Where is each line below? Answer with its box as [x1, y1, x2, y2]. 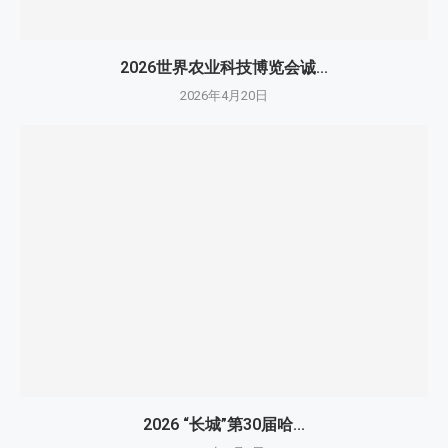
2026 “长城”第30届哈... [143, 414, 305, 434]
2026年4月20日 [180, 87, 268, 103]
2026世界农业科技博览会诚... [120, 57, 328, 77]
